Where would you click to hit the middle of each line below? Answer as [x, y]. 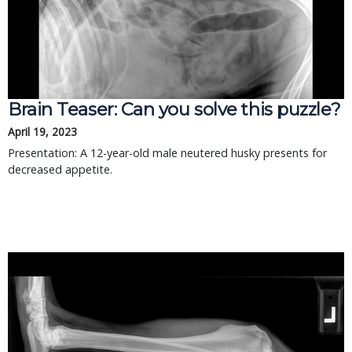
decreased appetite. [60, 169]
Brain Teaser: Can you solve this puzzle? [174, 109]
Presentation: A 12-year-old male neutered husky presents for [167, 153]
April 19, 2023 [42, 132]
